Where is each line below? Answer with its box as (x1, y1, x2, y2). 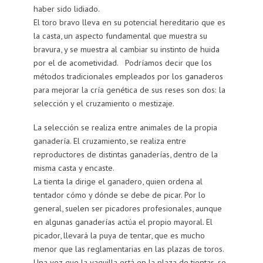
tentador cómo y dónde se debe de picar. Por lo (33, 188, 205, 200)
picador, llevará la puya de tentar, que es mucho (33, 229, 205, 241)
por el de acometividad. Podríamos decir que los (33, 56, 212, 68)
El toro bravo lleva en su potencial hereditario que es (33, 16, 225, 28)
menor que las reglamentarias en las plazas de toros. (33, 242, 224, 254)
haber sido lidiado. (33, 2, 100, 14)
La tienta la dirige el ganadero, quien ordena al (33, 175, 203, 187)
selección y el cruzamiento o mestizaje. (33, 97, 174, 109)
